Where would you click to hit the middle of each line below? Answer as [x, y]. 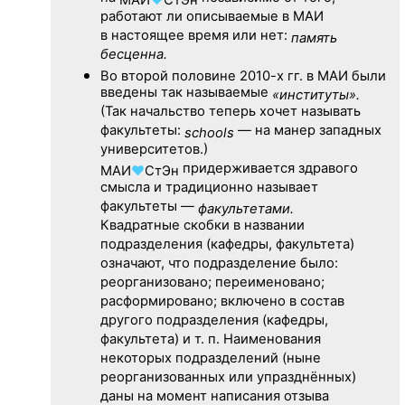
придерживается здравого [268, 169]
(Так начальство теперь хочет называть [230, 112]
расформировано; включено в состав [222, 302]
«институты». [316, 94]
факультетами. [245, 208]
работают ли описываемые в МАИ [212, 17]
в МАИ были [344, 75]
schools [209, 132]
